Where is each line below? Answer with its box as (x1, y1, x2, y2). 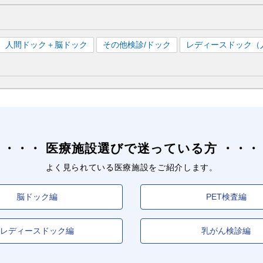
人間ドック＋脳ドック (5, 40, 87, 49)
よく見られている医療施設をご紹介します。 (45, 162, 218, 172)
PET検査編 (205, 191, 247, 201)
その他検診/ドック (103, 40, 171, 49)
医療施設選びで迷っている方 (41, 141, 222, 155)
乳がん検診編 (201, 225, 251, 235)
